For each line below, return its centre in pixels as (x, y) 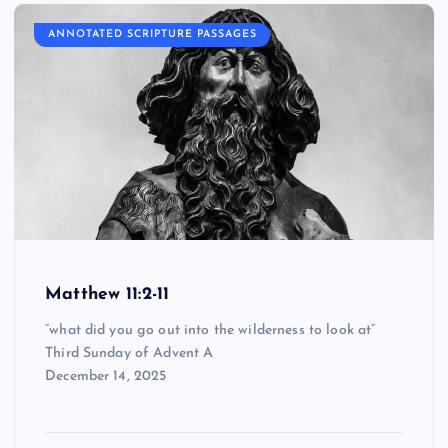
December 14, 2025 (106, 376)
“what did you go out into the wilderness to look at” (210, 330)
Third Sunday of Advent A (129, 353)
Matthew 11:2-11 (107, 294)
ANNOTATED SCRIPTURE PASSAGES (152, 35)
